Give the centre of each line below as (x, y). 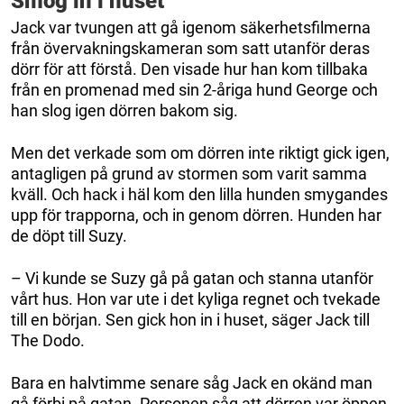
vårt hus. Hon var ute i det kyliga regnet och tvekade (196, 299)
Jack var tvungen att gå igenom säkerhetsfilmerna (191, 28)
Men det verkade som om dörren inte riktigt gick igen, (200, 153)
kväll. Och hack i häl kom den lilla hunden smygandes (199, 195)
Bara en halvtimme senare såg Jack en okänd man (192, 383)
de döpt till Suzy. (69, 236)
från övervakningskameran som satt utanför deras (190, 49)
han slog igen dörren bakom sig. (124, 111)
